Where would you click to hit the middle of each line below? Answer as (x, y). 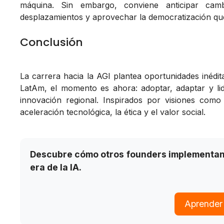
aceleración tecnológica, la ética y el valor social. (113, 112)
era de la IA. (56, 167)
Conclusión (51, 42)
